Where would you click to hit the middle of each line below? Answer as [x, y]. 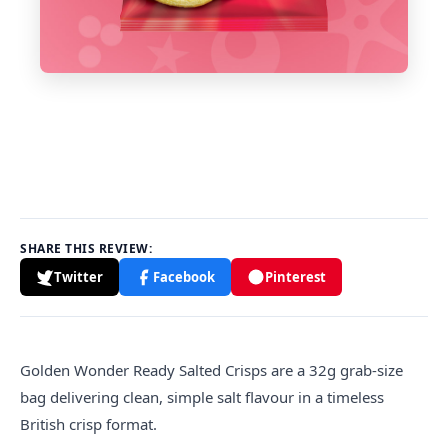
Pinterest [295, 277]
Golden [45, 370]
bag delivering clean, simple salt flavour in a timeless [202, 397]
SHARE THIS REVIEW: [86, 248]
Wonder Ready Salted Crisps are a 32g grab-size [236, 370]
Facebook [184, 277]
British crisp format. [88, 424]
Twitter [78, 277]
